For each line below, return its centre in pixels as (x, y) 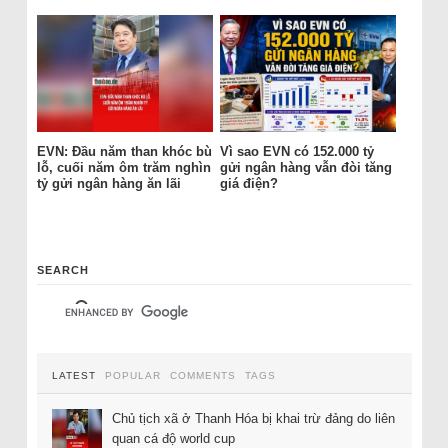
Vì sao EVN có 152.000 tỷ (296, 152)
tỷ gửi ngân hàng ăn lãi (108, 184)
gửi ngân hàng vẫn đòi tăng (305, 168)
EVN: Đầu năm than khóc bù (124, 152)
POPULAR (132, 375)
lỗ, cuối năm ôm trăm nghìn (123, 168)
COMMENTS (202, 375)
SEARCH (62, 269)
